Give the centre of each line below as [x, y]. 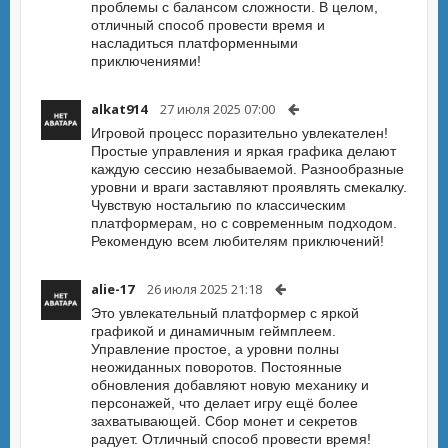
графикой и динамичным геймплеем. [213, 331]
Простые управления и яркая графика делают [243, 151]
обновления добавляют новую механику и [230, 385]
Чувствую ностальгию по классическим [218, 205]
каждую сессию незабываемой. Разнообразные [247, 169]
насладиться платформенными [194, 43]
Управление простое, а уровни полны [215, 349]
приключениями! [146, 61]
